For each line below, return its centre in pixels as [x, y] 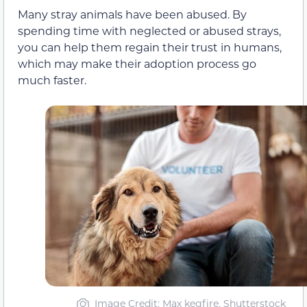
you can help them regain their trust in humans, [150, 47]
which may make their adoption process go [137, 64]
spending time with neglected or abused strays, [149, 31]
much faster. [52, 80]
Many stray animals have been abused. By [132, 14]
